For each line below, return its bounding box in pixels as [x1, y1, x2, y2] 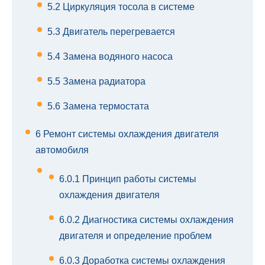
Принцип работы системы [80, 174, 196, 185]
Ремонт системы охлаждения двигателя [41, 129, 219, 140]
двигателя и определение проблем [59, 231, 212, 241]
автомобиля [35, 145, 89, 156]
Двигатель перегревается [60, 27, 175, 37]
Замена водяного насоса [60, 51, 173, 62]
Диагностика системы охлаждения [80, 215, 234, 225]
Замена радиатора [60, 76, 146, 87]
